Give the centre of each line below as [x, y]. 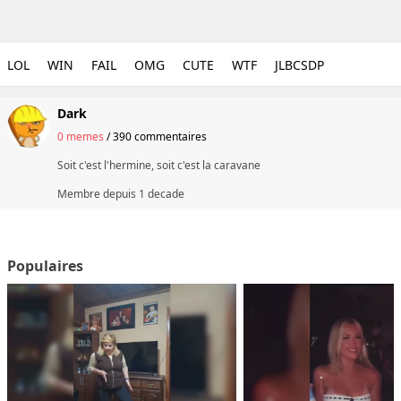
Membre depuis [98, 194]
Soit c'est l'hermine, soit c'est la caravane [159, 165]
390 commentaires [160, 137]
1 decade [162, 194]
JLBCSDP [299, 65]
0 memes [81, 137]
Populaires [45, 266]
